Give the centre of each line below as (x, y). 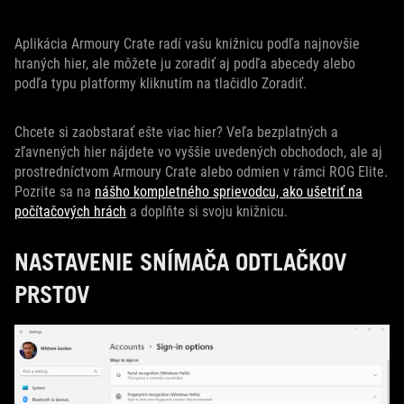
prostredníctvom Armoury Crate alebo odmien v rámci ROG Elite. (201, 172)
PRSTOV (52, 294)
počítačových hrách (70, 211)
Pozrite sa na (55, 192)
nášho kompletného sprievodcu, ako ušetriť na (229, 192)
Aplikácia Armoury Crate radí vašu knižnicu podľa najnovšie (187, 44)
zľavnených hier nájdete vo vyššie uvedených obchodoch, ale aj (198, 152)
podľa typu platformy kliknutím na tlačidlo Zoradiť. (161, 83)
